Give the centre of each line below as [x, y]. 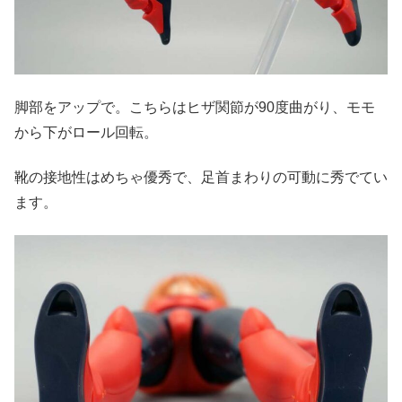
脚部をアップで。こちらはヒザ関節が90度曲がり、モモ [195, 107]
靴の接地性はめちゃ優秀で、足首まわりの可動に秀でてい [201, 177]
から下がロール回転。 [86, 132]
